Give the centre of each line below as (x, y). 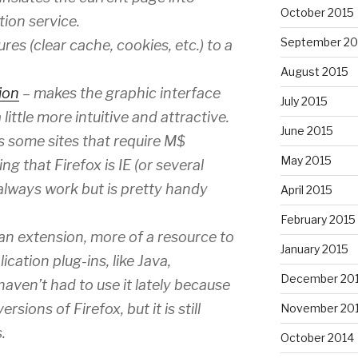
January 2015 (314, 249)
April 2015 (306, 189)
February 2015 (318, 219)
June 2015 (306, 130)
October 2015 (317, 12)
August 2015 (314, 71)
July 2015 (304, 101)
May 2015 (306, 160)
